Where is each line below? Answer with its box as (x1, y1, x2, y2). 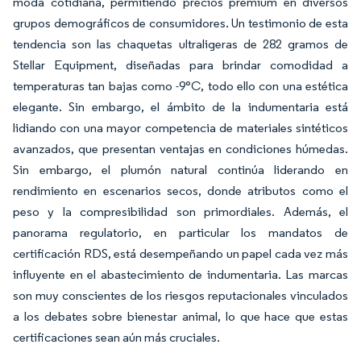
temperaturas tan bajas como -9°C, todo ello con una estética (13, 77, 348, 93)
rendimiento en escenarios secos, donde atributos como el (13, 182, 348, 198)
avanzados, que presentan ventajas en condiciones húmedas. (13, 140, 348, 156)
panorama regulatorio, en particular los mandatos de (13, 224, 348, 240)
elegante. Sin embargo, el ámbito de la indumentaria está (13, 98, 348, 114)
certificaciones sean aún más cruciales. (13, 329, 220, 345)
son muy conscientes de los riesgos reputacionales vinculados (13, 287, 348, 303)
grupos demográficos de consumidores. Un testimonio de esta (13, 15, 348, 31)
